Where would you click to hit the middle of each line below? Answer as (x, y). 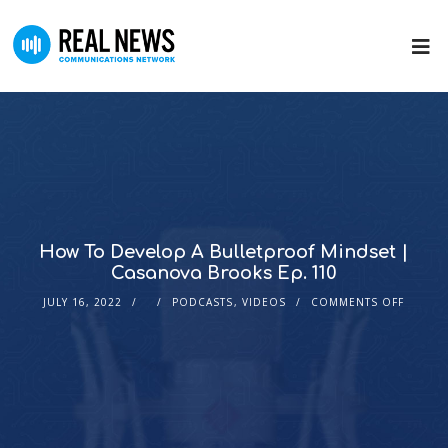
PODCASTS (203, 302)
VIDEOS (264, 302)
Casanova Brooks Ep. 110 (223, 273)
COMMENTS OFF (358, 302)
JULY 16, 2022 (83, 302)
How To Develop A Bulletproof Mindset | (224, 252)
